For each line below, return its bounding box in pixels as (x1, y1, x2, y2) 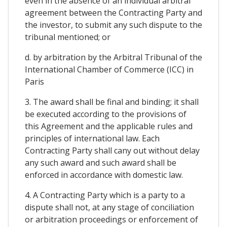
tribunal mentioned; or (25, 31, 110, 43)
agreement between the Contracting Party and (25, 7, 202, 19)
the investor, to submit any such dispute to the (25, 19, 202, 31)
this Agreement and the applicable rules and (25, 121, 193, 132)
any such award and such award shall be (25, 157, 176, 169)
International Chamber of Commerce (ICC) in (25, 64, 194, 75)
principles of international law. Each (25, 133, 160, 144)
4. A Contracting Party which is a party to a (25, 190, 185, 201)
